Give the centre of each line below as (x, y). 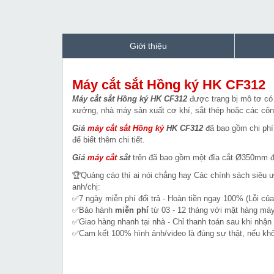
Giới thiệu (148, 46)
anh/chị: (86, 187)
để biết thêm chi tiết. (109, 140)
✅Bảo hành (94, 210)
